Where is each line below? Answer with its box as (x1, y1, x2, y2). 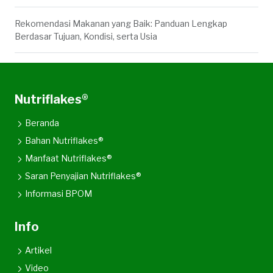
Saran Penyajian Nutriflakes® (25, 171, 141, 181)
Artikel (25, 245, 52, 255)
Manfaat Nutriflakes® (25, 153, 112, 163)
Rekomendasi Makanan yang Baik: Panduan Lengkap (15, 18, 227, 29)
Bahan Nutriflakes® (25, 135, 104, 146)
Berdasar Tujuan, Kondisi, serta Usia (15, 31, 157, 41)
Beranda (25, 118, 59, 128)
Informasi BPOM (25, 188, 92, 199)
